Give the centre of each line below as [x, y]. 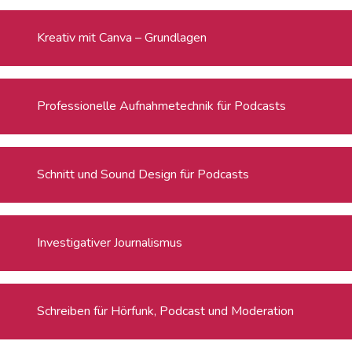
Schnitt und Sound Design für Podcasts [143, 174]
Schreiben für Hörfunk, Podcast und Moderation [166, 311]
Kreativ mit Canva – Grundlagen [122, 37]
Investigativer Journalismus [110, 242]
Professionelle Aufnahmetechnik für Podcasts [162, 106]
